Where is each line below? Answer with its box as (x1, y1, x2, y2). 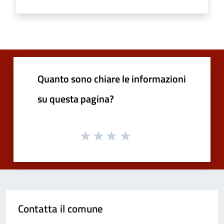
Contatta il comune (18, 200, 103, 217)
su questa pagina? (37, 90, 114, 106)
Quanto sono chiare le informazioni (37, 70, 186, 86)
